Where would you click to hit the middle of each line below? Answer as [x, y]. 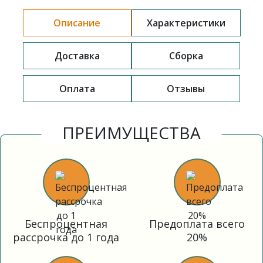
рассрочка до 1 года [66, 237]
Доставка [77, 55]
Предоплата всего [197, 223]
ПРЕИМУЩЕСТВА [131, 132]
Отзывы [186, 88]
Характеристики [186, 23]
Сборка [186, 55]
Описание [77, 23]
